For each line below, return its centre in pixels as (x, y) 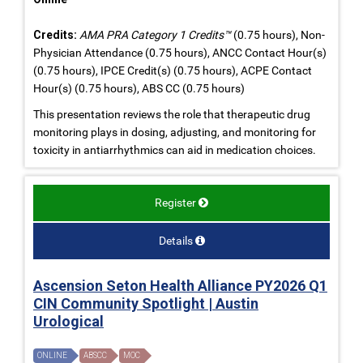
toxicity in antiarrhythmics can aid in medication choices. (175, 149)
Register (175, 202)
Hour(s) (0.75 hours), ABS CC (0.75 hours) (139, 88)
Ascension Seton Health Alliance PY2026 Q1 (180, 285)
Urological (68, 321)
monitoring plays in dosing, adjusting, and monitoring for (175, 132)
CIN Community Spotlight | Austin (146, 303)
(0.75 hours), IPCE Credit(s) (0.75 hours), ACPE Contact (173, 70)
